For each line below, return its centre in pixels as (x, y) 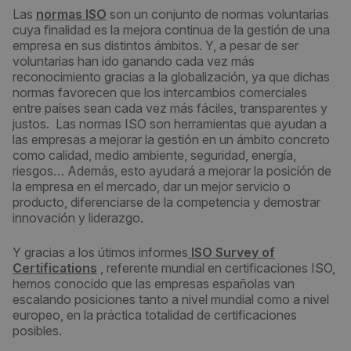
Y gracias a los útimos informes (100, 252)
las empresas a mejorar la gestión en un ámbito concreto (171, 139)
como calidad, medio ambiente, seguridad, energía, (154, 155)
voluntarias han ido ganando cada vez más (134, 61)
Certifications (55, 268)
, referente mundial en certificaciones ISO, (216, 268)
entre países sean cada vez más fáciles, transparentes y (170, 108)
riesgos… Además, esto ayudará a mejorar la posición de (172, 171)
